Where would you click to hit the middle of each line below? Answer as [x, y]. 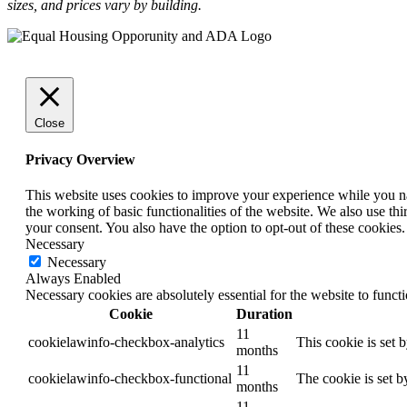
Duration [264, 314]
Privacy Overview [80, 160]
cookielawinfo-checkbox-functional [130, 379]
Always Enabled [73, 279]
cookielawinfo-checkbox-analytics [126, 342]
